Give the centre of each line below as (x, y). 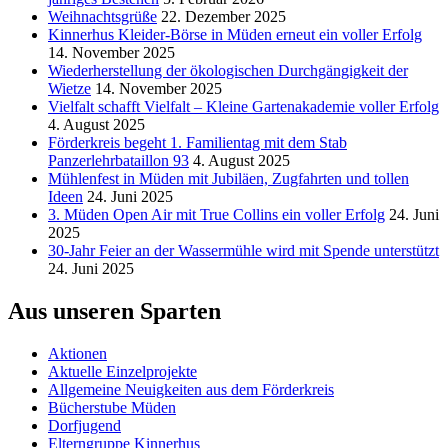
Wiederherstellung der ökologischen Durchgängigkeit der (228, 70)
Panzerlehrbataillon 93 (118, 160)
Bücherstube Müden (112, 407)
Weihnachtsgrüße (102, 16)
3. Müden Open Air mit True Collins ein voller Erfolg (216, 214)
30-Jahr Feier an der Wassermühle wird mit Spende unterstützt (243, 250)
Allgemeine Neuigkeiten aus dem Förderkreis (191, 389)
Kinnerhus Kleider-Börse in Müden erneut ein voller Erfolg (235, 34)
